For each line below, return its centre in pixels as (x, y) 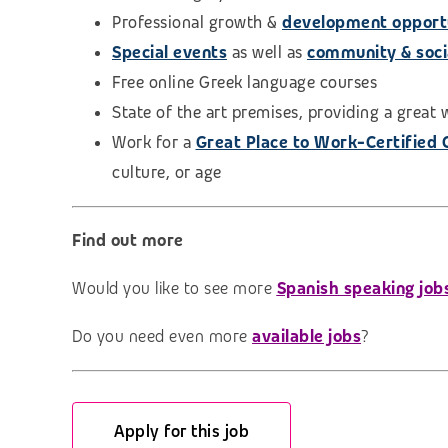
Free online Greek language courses (244, 82)
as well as (267, 52)
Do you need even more (160, 336)
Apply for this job (182, 432)
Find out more (128, 240)
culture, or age (167, 172)
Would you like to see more (174, 288)
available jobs (306, 336)
